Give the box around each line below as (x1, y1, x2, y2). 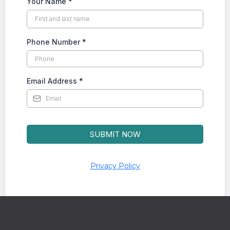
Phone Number (27, 37, 82, 46)
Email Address (27, 76, 79, 85)
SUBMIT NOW (89, 129, 141, 139)
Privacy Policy (90, 161, 140, 170)
